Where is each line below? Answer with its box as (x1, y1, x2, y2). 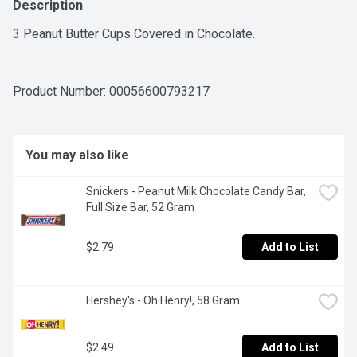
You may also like (25, 147, 129, 163)
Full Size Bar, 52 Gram (86, 201, 194, 214)
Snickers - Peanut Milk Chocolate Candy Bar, (86, 185, 306, 198)
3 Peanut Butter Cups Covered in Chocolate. (13, 26, 255, 42)
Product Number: (13, 84, 109, 100)
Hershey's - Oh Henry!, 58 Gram (86, 294, 240, 308)
